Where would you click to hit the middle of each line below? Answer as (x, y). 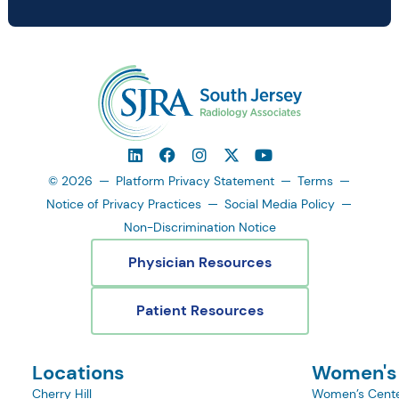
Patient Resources (199, 311)
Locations (78, 373)
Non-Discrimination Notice (199, 228)
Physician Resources (199, 263)
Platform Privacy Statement (195, 181)
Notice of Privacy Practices (124, 204)
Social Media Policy (280, 204)
